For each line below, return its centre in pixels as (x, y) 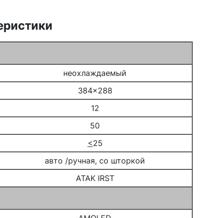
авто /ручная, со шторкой (95, 161)
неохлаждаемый (95, 73)
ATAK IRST (95, 178)
